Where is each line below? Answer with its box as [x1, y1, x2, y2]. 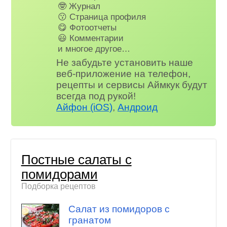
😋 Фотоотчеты [58, 22, 117, 32]
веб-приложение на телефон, [56, 68, 191, 79]
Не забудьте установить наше [56, 57, 194, 68]
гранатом [68, 215, 111, 226]
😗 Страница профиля [58, 11, 146, 22]
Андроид [118, 101, 158, 112]
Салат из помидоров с [68, 204, 170, 215]
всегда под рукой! [56, 90, 136, 101]
